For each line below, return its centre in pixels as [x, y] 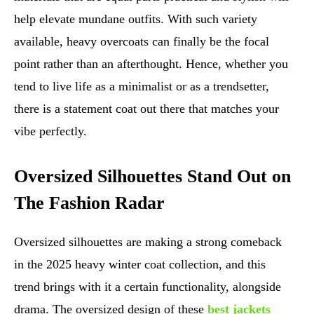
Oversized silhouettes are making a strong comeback [148, 242]
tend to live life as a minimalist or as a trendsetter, [142, 87]
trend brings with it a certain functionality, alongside [148, 287]
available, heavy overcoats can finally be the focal [142, 42]
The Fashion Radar [89, 203]
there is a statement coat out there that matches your [146, 109]
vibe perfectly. [50, 131]
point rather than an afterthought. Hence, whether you [151, 64]
